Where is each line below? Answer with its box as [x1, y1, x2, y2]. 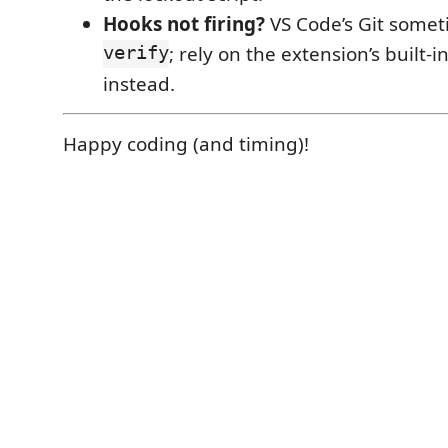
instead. [103, 71, 175, 97]
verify [103, 41, 169, 67]
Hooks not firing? [103, 11, 265, 37]
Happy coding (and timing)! [63, 131, 309, 157]
